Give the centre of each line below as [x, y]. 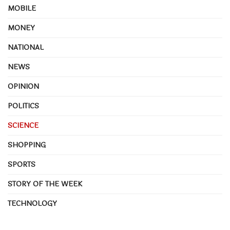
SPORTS [22, 165]
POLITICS [23, 106]
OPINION [23, 87]
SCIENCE [23, 126]
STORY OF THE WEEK [45, 184]
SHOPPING [27, 145]
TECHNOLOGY [32, 204]
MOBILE [22, 8]
